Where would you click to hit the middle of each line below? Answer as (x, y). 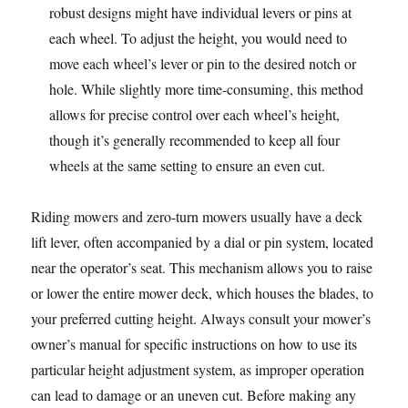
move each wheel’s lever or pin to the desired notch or (203, 63)
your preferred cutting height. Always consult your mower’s (201, 318)
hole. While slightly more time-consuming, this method (207, 89)
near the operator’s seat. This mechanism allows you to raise (202, 267)
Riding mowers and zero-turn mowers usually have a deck (197, 216)
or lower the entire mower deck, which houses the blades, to (203, 293)
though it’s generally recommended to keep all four (195, 140)
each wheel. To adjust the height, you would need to (199, 38)
